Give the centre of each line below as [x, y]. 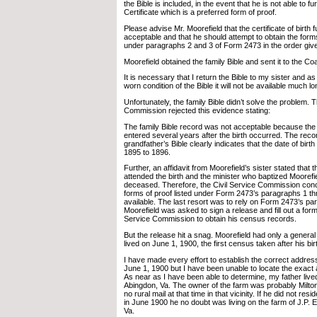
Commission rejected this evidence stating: [197, 111]
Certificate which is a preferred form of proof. [200, 12]
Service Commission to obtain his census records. [210, 219]
